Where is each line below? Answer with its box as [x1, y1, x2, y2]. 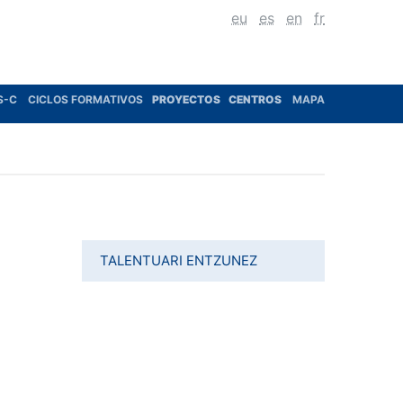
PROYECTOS [152, 93, 222, 106]
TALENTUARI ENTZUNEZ [100, 252, 257, 269]
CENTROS [228, 93, 285, 106]
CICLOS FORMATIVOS [28, 93, 143, 106]
